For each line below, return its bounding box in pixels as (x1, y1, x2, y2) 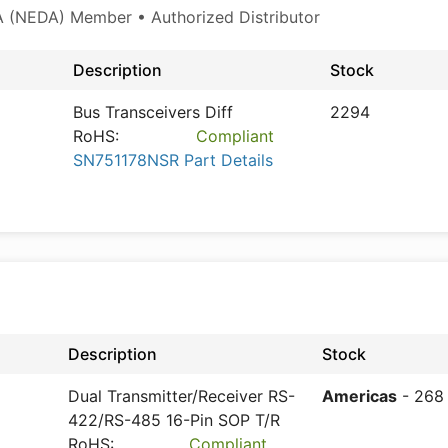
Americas (322, 386, 397, 406)
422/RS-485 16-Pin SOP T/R (68, 410, 280, 430)
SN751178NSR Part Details (73, 150, 273, 170)
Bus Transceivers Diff (73, 102, 233, 122)
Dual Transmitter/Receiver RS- (68, 386, 295, 406)
